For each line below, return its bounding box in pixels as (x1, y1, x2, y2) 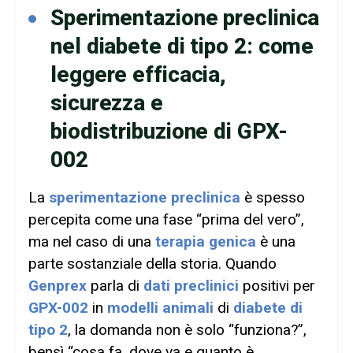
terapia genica (155, 232, 256, 251)
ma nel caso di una (28, 232, 155, 251)
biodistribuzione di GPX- (50, 117, 288, 144)
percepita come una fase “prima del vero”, (28, 210, 304, 229)
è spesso (240, 188, 305, 206)
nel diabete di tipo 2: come (50, 32, 314, 59)
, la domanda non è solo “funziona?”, (68, 320, 307, 339)
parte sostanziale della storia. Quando (28, 254, 277, 273)
